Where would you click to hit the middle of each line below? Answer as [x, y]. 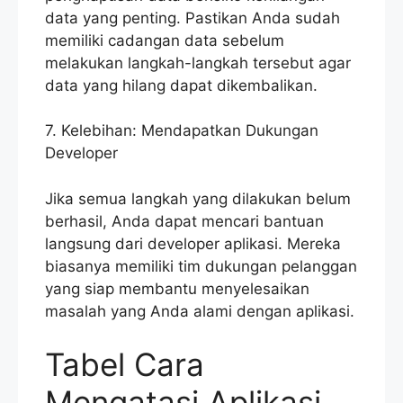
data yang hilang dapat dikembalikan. [181, 85]
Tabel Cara [125, 365]
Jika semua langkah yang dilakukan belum [198, 198]
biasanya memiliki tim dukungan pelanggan [201, 266]
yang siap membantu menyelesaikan [177, 288]
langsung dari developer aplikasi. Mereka [193, 243]
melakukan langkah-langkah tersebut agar [198, 63]
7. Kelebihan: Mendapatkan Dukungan [182, 131]
